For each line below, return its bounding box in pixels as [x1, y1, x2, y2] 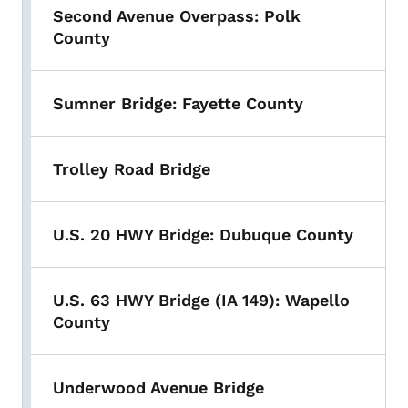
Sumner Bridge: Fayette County [53, 94, 303, 114]
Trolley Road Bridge [53, 159, 210, 179]
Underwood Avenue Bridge [53, 378, 264, 398]
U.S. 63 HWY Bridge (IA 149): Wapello [53, 291, 350, 311]
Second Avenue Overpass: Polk [53, 6, 301, 26]
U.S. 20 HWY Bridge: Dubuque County [53, 225, 353, 245]
